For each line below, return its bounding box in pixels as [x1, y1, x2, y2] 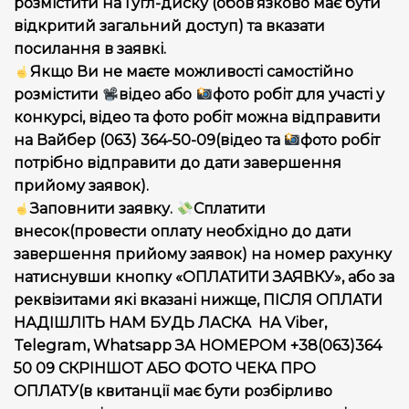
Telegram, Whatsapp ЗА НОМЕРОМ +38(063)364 [14, 336, 382, 355]
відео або [119, 85, 196, 104]
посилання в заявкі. [14, 39, 166, 58]
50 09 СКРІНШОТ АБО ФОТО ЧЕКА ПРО [14, 359, 316, 378]
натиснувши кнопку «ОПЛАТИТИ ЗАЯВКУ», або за [14, 267, 394, 287]
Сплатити [193, 199, 266, 218]
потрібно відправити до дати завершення [14, 153, 341, 173]
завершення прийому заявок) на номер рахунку [14, 245, 392, 264]
